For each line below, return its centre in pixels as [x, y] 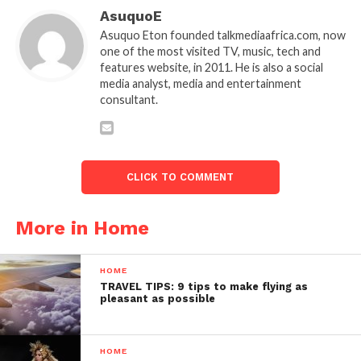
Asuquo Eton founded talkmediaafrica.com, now [222, 35]
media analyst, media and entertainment [200, 83]
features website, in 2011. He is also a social [211, 67]
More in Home [82, 228]
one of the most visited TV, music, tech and [210, 51]
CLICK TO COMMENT [180, 176]
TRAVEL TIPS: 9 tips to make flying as [204, 286]
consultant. [129, 99]
